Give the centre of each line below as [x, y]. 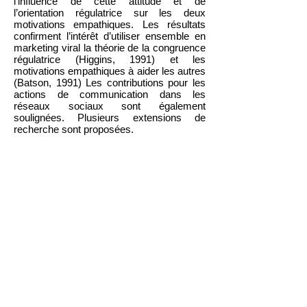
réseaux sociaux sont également [110, 106]
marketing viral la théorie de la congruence [110, 48]
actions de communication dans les [110, 94]
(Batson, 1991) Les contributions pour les [110, 83]
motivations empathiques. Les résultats [110, 24]
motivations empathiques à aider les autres [110, 71]
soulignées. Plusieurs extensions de [110, 118]
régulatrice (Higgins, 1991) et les [110, 59]
